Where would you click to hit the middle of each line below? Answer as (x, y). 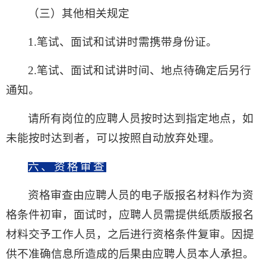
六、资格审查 (67, 167)
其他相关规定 (96, 14)
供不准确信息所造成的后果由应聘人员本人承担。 (130, 254)
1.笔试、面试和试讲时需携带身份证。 (123, 42)
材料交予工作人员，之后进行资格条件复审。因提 (130, 235)
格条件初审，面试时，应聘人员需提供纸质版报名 (130, 215)
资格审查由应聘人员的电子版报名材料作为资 (141, 195)
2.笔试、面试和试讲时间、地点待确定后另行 (140, 71)
